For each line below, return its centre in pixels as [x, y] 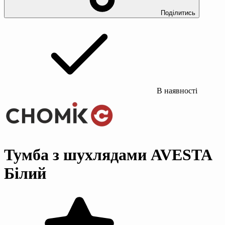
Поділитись [178, 13]
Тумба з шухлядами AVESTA [108, 155]
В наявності [176, 90]
